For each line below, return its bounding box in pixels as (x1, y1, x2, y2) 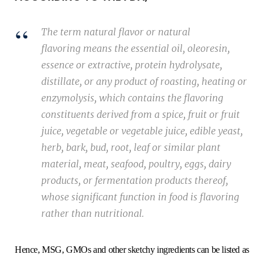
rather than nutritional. (41, 207, 144, 220)
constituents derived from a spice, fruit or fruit (41, 108, 240, 121)
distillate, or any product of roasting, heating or (41, 75, 247, 88)
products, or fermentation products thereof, (41, 174, 228, 187)
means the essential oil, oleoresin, (81, 42, 230, 55)
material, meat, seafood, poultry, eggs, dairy (41, 158, 231, 170)
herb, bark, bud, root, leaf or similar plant (41, 141, 220, 154)
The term (41, 26, 84, 38)
